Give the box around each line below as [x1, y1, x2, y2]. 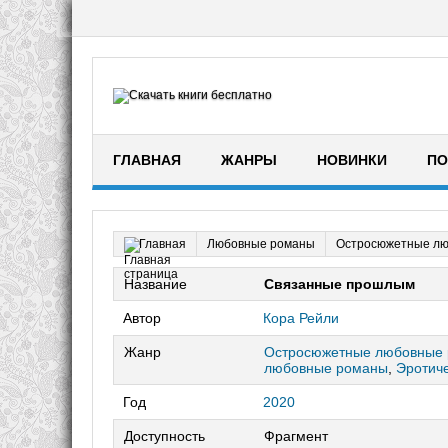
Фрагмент [264, 427, 328, 444]
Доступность [124, 427, 205, 444]
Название [124, 275, 187, 292]
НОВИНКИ [317, 151, 387, 168]
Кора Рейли [263, 309, 339, 326]
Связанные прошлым [264, 275, 415, 292]
